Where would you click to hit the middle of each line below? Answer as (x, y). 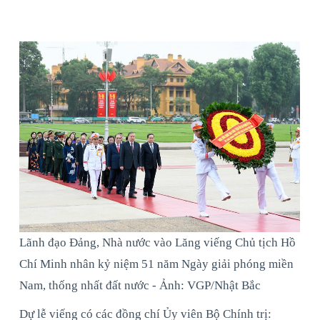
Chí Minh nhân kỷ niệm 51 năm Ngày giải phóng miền (156, 264)
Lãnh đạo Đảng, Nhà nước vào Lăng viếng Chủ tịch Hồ (157, 242)
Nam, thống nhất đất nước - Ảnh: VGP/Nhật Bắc (140, 285)
